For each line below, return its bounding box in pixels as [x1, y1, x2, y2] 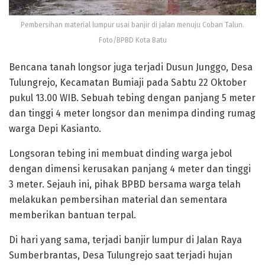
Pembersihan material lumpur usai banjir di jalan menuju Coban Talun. [21, 21, 244, 30]
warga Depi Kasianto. [9, 123, 101, 135]
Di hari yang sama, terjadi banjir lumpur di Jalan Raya [9, 234, 242, 246]
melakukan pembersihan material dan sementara [9, 194, 227, 206]
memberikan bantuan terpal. [9, 209, 136, 221]
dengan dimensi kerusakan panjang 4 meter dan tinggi [9, 163, 251, 175]
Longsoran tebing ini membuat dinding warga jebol [9, 148, 232, 160]
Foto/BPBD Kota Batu [98, 36, 167, 45]
